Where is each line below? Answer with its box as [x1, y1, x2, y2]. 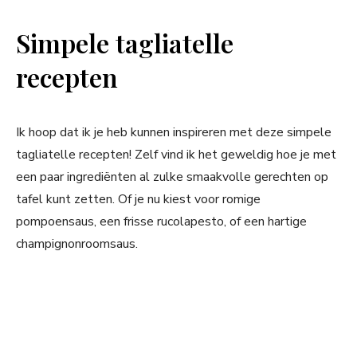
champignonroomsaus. [16, 235, 138, 253]
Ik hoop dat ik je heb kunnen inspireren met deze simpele [16, 124, 331, 142]
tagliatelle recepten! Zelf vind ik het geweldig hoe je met [16, 146, 336, 164]
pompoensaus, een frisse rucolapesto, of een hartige [16, 213, 307, 231]
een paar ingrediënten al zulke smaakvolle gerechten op [16, 168, 328, 186]
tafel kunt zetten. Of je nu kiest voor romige [16, 190, 261, 209]
